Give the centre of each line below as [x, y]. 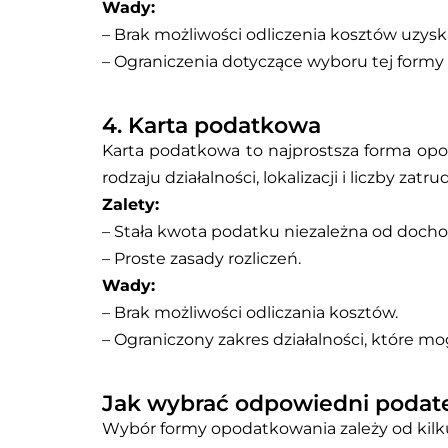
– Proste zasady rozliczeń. [201, 259]
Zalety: [130, 205]
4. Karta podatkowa [211, 126]
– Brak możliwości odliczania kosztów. [250, 313]
